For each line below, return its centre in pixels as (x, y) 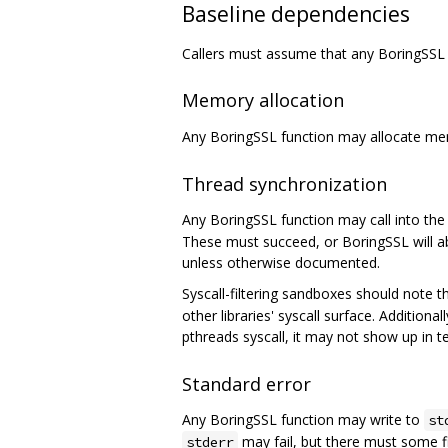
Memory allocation (263, 100)
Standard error (246, 383)
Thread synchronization (284, 184)
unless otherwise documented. (281, 263)
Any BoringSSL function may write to (303, 419)
